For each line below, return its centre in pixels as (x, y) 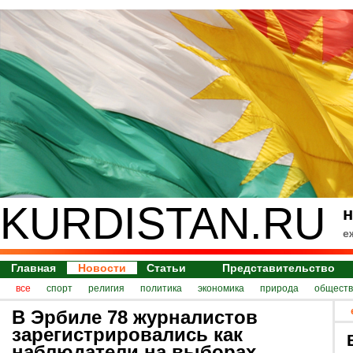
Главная (33, 268)
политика (161, 288)
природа (279, 288)
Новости (102, 268)
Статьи (167, 268)
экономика (221, 288)
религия (106, 288)
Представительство (279, 268)
